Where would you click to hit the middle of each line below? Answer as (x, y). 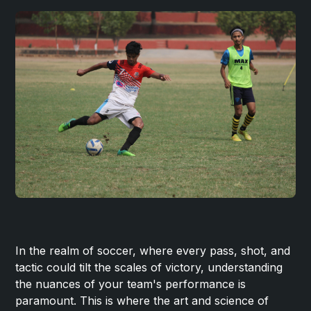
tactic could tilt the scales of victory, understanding (149, 267)
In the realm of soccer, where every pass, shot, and (153, 250)
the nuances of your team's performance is (131, 284)
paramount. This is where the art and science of (142, 300)
